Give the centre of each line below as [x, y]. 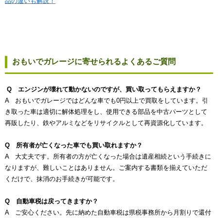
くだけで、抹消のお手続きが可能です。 [62, 179]
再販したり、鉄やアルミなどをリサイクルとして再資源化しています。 [106, 123]
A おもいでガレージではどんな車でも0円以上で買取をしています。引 [107, 100]
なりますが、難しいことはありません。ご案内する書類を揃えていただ [106, 167]
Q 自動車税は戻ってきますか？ [52, 201]
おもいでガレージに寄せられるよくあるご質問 [94, 61]
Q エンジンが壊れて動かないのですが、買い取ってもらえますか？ [104, 89]
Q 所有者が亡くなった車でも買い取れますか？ [74, 145]
